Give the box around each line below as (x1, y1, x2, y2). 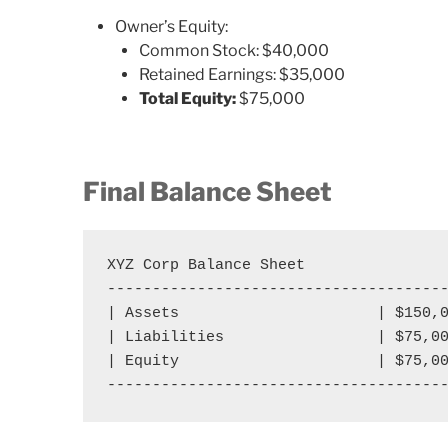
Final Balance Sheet (83, 176, 333, 208)
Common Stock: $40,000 (139, 41, 330, 61)
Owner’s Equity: (115, 17, 229, 37)
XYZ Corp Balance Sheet (107, 256, 306, 274)
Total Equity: (139, 89, 237, 109)
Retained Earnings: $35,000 (139, 65, 346, 85)
